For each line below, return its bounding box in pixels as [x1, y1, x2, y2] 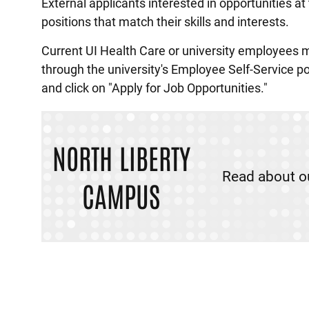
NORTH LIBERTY [52, 139, 190, 175]
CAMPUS [82, 177, 161, 213]
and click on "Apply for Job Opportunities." [41, 81, 268, 95]
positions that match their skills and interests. [41, 14, 289, 29]
